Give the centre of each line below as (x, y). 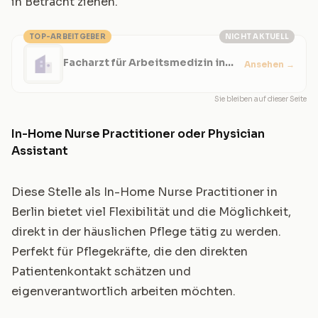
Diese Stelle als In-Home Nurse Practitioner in (144, 192)
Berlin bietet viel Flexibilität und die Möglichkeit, (151, 212)
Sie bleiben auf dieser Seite (261, 99)
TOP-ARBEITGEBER (67, 37)
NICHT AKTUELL (257, 37)
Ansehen (265, 64)
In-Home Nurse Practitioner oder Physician (138, 134)
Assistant (40, 151)
